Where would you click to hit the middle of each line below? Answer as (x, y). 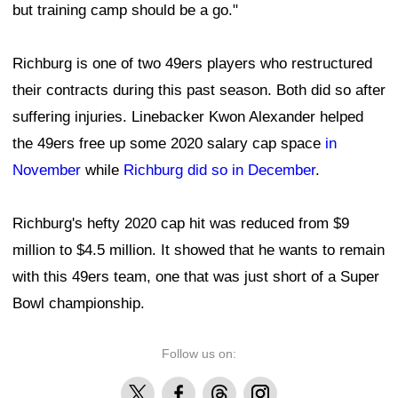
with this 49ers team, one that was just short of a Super (196, 277)
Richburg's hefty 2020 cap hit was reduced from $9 (181, 224)
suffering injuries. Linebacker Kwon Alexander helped (188, 117)
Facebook (190, 387)
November (47, 171)
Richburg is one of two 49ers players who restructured (192, 64)
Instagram (272, 387)
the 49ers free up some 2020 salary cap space (169, 144)
